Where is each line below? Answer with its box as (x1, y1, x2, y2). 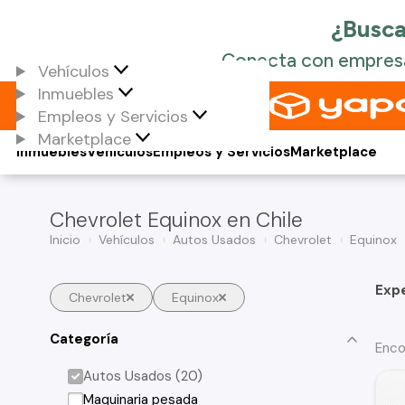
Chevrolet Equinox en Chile (50, 206, 303, 233)
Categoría (50, 329, 118, 348)
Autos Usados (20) (83, 367, 203, 385)
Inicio (50, 231, 80, 248)
